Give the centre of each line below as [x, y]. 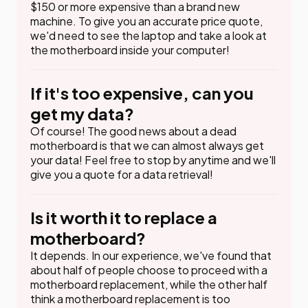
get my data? [82, 113]
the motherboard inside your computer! [130, 50]
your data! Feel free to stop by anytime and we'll [153, 160]
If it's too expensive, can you [142, 93]
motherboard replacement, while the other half [149, 284]
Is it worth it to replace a [124, 217]
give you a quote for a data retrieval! [122, 174]
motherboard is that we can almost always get [147, 145]
